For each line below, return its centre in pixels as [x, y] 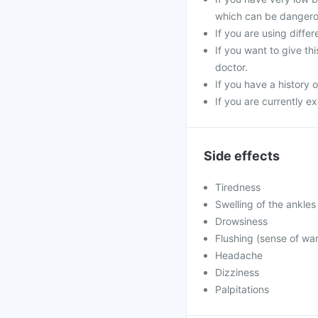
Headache [239, 255]
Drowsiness [241, 221]
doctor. [231, 67]
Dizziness [237, 272]
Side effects [242, 156]
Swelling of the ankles [265, 204]
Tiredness [238, 187]
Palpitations [242, 289]
